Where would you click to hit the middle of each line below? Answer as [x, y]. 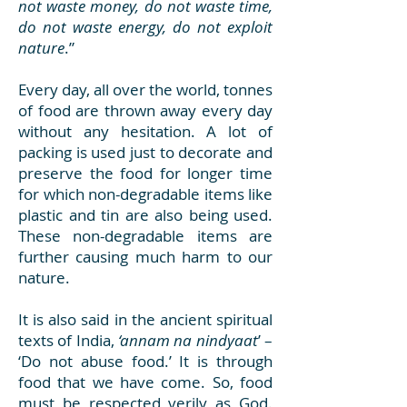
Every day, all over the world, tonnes [145, 89]
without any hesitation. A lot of [145, 131]
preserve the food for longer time [145, 173]
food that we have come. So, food [145, 382]
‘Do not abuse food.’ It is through [145, 361]
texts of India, [68, 340]
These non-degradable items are [145, 236]
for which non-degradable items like [145, 194]
